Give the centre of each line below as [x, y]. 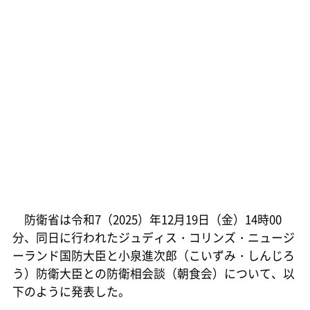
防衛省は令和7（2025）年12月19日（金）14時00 [147, 219]
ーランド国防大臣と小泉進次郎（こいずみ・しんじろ [153, 255]
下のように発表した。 [71, 291]
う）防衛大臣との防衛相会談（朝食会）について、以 [153, 273]
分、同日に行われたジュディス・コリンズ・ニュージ [153, 237]
